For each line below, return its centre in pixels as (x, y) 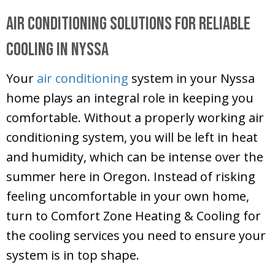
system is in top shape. (73, 255)
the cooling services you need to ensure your (136, 236)
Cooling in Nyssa (57, 50)
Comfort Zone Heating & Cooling (145, 216)
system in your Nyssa (192, 79)
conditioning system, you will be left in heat (132, 137)
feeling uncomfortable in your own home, (128, 196)
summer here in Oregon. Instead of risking (131, 177)
